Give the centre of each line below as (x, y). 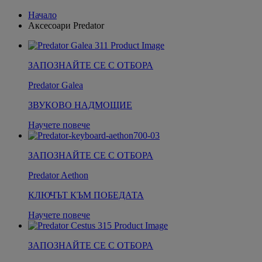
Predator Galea (56, 85)
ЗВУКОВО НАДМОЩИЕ (80, 105)
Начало (42, 15)
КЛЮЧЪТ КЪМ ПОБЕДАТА (86, 195)
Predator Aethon (58, 175)
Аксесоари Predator (66, 25)
